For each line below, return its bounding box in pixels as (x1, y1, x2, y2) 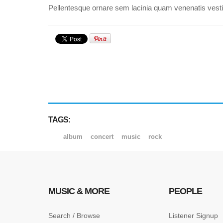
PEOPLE (169, 186, 202, 196)
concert (91, 133, 115, 140)
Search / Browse (48, 212, 100, 220)
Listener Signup (169, 212, 218, 220)
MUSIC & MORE (48, 186, 110, 196)
